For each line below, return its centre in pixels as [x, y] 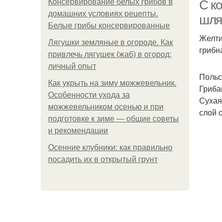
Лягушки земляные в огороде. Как [111, 42]
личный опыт [72, 66]
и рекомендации [78, 131]
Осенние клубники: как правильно [110, 147]
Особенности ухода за [89, 95]
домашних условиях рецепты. [103, 14]
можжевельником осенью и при [106, 107]
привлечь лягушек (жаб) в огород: [110, 54]
